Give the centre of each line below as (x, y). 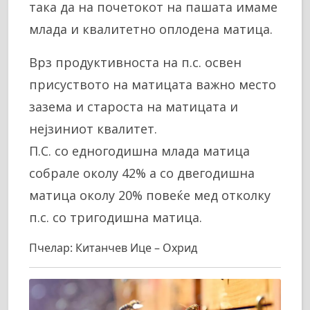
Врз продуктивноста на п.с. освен (135, 63)
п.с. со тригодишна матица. (116, 218)
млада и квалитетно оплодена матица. (151, 29)
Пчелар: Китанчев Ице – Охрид (113, 248)
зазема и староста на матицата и (134, 107)
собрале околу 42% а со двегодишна (142, 173)
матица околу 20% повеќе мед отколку (150, 195)
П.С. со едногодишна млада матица (139, 151)
